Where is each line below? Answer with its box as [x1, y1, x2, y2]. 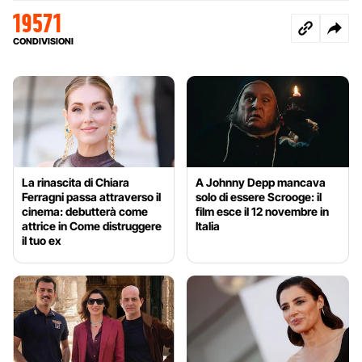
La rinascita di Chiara [22, 175, 129, 189]
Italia [196, 218, 221, 233]
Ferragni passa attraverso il [22, 189, 161, 204]
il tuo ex [22, 233, 61, 247]
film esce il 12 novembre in [196, 204, 330, 218]
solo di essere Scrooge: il [196, 189, 322, 204]
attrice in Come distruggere [22, 218, 162, 233]
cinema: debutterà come [22, 204, 148, 218]
